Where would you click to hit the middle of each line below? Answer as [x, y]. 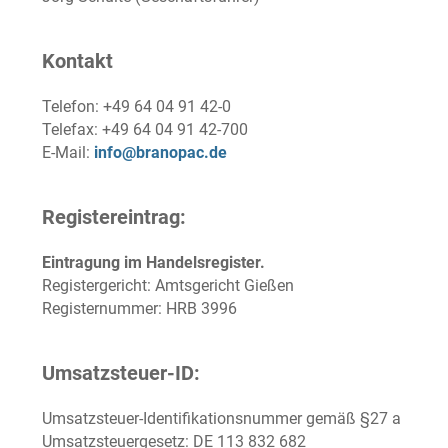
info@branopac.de [160, 152]
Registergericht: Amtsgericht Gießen [168, 285]
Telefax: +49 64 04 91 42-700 [145, 129]
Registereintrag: [114, 217]
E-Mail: [68, 152]
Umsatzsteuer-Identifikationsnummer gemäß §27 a [221, 418]
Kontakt [77, 61]
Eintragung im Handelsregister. [153, 262]
